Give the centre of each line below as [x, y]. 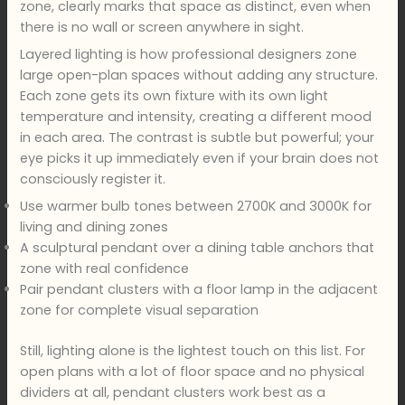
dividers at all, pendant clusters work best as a [173, 393]
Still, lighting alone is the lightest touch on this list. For [193, 351]
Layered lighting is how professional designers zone [189, 55]
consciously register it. [93, 179]
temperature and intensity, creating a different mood [196, 117]
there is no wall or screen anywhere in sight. [162, 27]
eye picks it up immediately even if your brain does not [200, 159]
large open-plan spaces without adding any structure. [199, 75]
